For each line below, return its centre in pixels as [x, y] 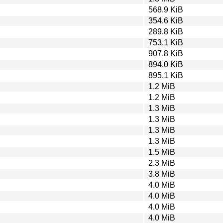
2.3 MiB [162, 163]
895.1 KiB [166, 75]
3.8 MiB [162, 174]
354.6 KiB [166, 20]
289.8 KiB [166, 31]
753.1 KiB [166, 42]
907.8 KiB [166, 53]
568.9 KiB [166, 9]
